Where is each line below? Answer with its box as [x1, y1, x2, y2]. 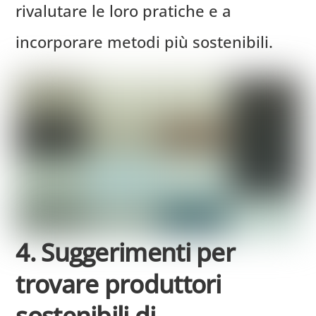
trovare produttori [16, 267, 221, 301]
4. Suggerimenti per [16, 235, 236, 269]
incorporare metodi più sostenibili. [16, 30, 274, 52]
